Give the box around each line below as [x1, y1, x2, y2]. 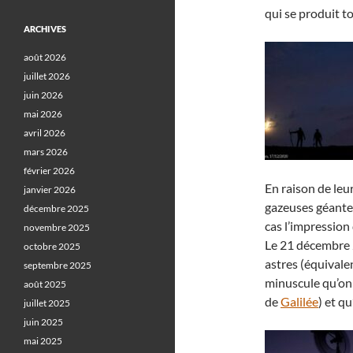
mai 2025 [24, 335, 62, 347]
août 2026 [24, 51, 66, 63]
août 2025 [24, 278, 66, 290]
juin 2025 [24, 316, 63, 328]
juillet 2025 [24, 297, 70, 309]
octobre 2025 [24, 240, 80, 252]
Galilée [281, 294, 318, 309]
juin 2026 [24, 89, 63, 101]
